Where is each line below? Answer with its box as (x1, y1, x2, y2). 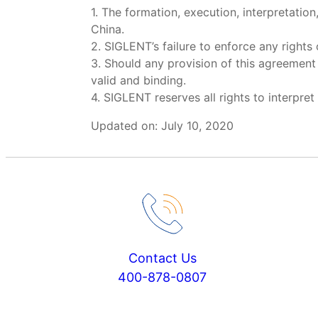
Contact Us (128, 250, 197, 265)
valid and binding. (91, 73, 186, 87)
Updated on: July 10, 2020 (91, 119, 234, 133)
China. (91, 22, 124, 36)
